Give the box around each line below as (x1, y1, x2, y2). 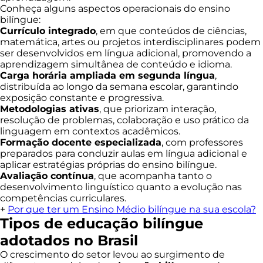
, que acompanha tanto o (94, 170, 212, 181)
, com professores (161, 137, 243, 148)
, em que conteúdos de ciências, (96, 25, 247, 36)
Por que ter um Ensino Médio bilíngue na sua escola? (8, 204, 256, 215)
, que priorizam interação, (99, 103, 216, 114)
